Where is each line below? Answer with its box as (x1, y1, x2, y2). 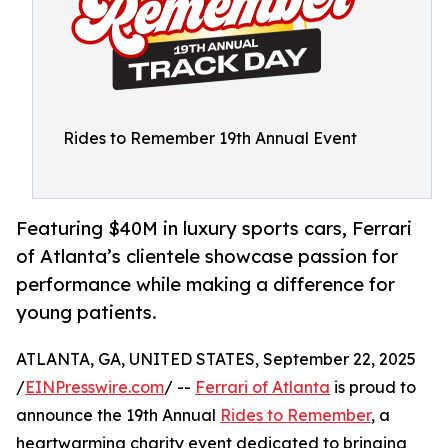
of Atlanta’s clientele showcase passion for (16, 245, 398, 268)
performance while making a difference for (16, 273, 395, 296)
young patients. (16, 301, 157, 324)
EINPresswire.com (25, 377, 164, 398)
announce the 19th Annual (16, 405, 220, 426)
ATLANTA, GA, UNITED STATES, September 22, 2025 (16, 349, 416, 370)
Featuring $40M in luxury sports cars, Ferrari (16, 217, 412, 240)
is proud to (330, 377, 416, 398)
